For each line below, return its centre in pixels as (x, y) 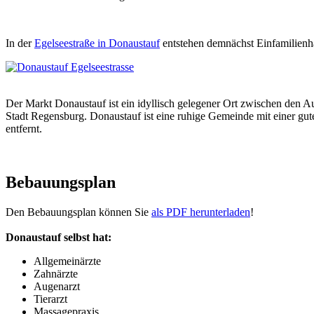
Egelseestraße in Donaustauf (97, 43)
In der (20, 43)
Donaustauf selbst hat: (59, 238)
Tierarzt (50, 299)
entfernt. (24, 129)
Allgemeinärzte (67, 261)
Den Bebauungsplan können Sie (78, 212)
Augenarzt (57, 287)
